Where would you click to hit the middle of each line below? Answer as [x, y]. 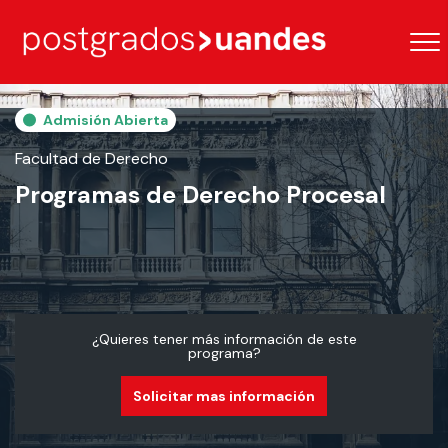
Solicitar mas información [224, 396]
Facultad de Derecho [91, 158]
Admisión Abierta [105, 120]
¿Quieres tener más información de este [224, 339]
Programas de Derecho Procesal [200, 194]
